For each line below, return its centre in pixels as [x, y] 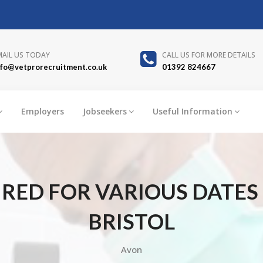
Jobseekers [105, 111]
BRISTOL [131, 221]
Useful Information [193, 111]
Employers [43, 111]
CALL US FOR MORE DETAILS [208, 55]
